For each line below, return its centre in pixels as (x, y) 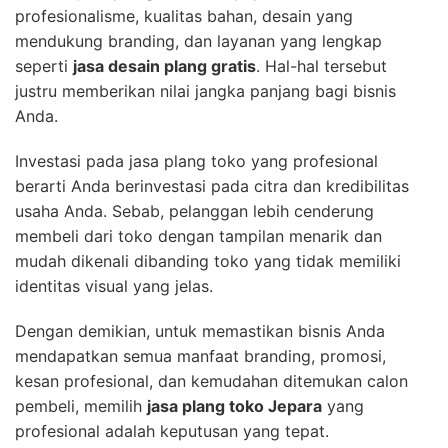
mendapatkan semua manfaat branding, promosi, (200, 355)
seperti (44, 65)
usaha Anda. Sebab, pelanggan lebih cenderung (194, 210)
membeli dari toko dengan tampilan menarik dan (198, 235)
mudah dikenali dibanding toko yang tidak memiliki (208, 260)
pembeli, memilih (81, 405)
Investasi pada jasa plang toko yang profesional (196, 160)
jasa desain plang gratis (164, 65)
